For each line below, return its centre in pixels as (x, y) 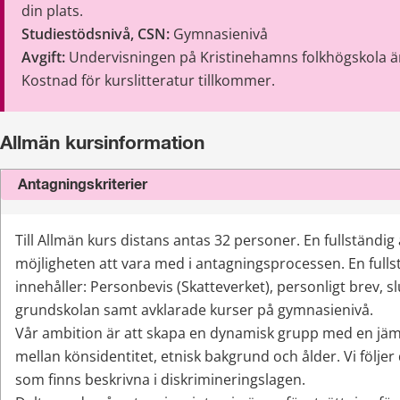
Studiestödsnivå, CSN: (96, 33)
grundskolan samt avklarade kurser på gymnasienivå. (196, 310)
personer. (267, 241)
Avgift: (46, 57)
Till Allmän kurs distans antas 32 (123, 241)
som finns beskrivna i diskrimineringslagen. (160, 380)
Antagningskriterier (83, 185)
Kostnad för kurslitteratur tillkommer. (150, 80)
